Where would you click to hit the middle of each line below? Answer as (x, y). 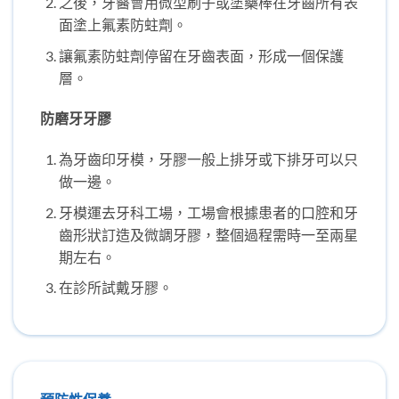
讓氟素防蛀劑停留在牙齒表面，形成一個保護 (201, 55)
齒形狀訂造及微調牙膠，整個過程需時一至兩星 (208, 234)
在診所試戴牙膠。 (115, 288)
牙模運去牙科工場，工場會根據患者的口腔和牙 (208, 212)
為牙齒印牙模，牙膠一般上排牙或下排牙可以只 (208, 159)
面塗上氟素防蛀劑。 (122, 24)
